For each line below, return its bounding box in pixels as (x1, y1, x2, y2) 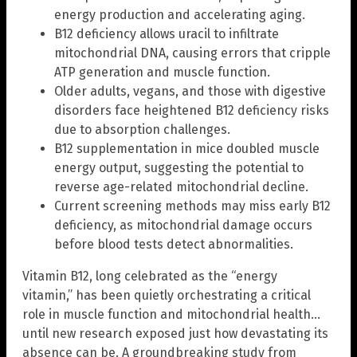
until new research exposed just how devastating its (22, 326, 328, 342)
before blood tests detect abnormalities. (54, 237, 293, 253)
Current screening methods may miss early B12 (54, 198, 331, 214)
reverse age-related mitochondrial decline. (54, 179, 308, 195)
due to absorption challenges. (54, 122, 230, 138)
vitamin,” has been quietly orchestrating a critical (22, 288, 311, 304)
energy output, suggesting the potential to (54, 160, 304, 176)
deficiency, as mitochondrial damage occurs (54, 218, 312, 233)
